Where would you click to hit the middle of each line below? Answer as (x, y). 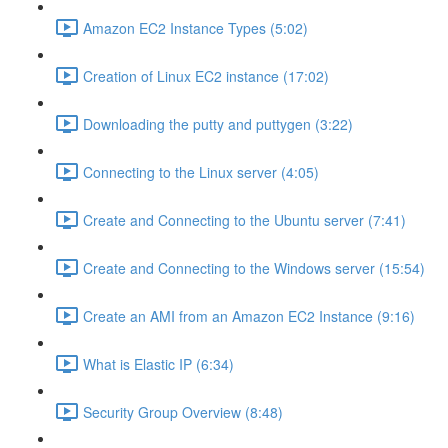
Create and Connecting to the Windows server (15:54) (254, 267)
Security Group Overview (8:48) (183, 411)
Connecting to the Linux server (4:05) (201, 171)
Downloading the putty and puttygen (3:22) (218, 123)
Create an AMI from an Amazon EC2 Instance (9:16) (249, 315)
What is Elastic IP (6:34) (158, 363)
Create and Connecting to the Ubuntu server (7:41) (244, 219)
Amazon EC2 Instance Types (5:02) (195, 27)
